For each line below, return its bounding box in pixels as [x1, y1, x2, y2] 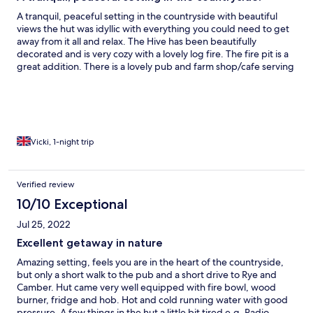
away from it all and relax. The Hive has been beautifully [17, 35, 256, 48]
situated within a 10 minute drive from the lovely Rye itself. [17, 85, 268, 99]
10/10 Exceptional [17, 196, 128, 213]
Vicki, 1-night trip [31, 136, 94, 148]
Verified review [17, 179, 75, 191]
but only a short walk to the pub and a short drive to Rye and [17, 268, 277, 282]
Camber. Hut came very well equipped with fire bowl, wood [17, 281, 276, 294]
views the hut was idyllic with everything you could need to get [17, 22, 289, 36]
